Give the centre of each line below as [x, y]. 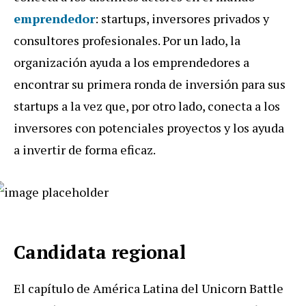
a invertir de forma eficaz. [85, 149]
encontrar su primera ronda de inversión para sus [150, 84]
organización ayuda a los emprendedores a [131, 62]
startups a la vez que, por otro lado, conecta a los [147, 106]
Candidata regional [100, 252]
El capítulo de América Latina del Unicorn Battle [149, 288]
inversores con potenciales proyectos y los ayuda [149, 127]
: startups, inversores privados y [182, 18]
